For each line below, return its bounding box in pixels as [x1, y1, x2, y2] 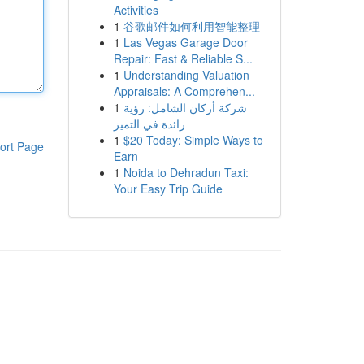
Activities [113, 2, 158, 18]
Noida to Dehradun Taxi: [123, 164, 249, 180]
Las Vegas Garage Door [123, 34, 248, 50]
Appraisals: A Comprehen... [113, 83, 255, 99]
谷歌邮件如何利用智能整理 [123, 18, 260, 34]
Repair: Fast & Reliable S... [113, 50, 253, 67]
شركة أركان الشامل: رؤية [123, 99, 247, 115]
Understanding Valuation [123, 67, 249, 83]
